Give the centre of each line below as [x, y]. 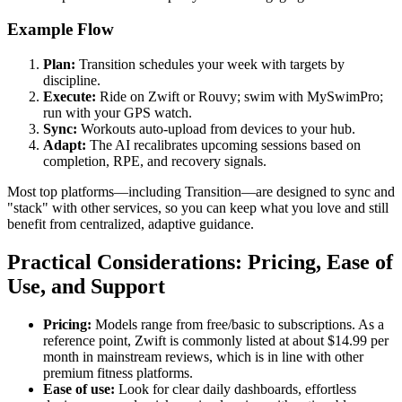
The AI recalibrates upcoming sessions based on [223, 145]
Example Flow [61, 30]
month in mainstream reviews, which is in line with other [203, 356]
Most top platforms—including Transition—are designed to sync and [201, 192]
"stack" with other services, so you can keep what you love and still [198, 208]
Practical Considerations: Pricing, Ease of [200, 262]
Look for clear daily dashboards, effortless [236, 389]
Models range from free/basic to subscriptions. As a [238, 324]
